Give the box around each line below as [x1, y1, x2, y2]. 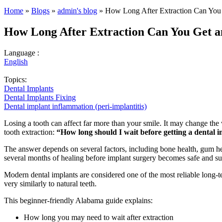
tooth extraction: [4, 127, 56, 136]
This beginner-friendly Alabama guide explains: [4, 196, 153, 205]
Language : [4, 48, 41, 57]
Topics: [4, 75, 29, 84]
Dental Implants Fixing [4, 93, 76, 102]
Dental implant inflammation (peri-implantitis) [4, 102, 147, 111]
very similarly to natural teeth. [4, 179, 97, 188]
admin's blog [57, 6, 97, 15]
